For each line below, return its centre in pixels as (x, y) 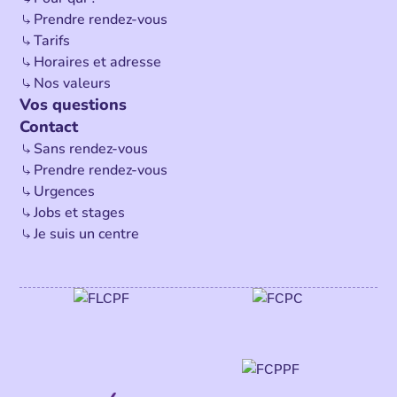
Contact (49, 127)
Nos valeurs (73, 84)
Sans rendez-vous (91, 149)
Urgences (65, 192)
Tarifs (52, 41)
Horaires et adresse (98, 62)
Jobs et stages (80, 213)
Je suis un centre (87, 234)
